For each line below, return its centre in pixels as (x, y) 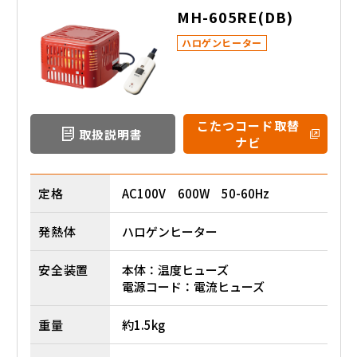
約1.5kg (143, 325)
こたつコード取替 (248, 126)
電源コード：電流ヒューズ (193, 287)
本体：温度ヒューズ (175, 270)
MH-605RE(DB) (235, 16)
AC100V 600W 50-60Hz (196, 194)
